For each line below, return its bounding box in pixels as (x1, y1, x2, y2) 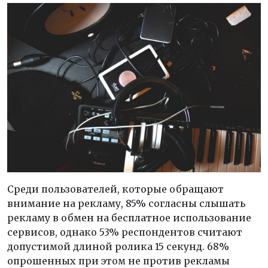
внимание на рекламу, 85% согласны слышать (7, 197, 245, 209)
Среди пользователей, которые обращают (7, 182, 224, 195)
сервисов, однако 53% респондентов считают (7, 226, 242, 238)
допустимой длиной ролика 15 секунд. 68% (7, 240, 229, 252)
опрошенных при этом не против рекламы (7, 254, 230, 267)
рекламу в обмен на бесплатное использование (7, 211, 251, 224)
